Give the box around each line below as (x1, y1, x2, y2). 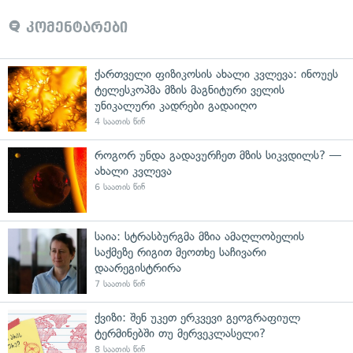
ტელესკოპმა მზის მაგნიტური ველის (95, 82, 284, 97)
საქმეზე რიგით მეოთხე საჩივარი (95, 244, 266, 259)
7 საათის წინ (95, 278, 145, 289)
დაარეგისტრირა (95, 260, 181, 275)
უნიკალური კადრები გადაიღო (95, 98, 257, 113)
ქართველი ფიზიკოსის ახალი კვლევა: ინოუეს (95, 66, 338, 81)
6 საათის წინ (95, 181, 145, 192)
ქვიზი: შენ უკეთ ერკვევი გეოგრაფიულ (95, 310, 300, 325)
